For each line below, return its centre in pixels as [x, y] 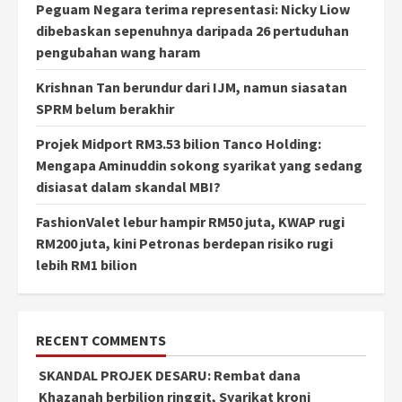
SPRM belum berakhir [105, 108]
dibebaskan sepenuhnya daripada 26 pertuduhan [192, 30]
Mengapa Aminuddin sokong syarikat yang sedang [199, 165]
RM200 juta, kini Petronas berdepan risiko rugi [184, 243]
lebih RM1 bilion [87, 264]
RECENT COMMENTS [101, 340]
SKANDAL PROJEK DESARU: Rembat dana [170, 375]
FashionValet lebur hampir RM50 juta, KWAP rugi [190, 221]
